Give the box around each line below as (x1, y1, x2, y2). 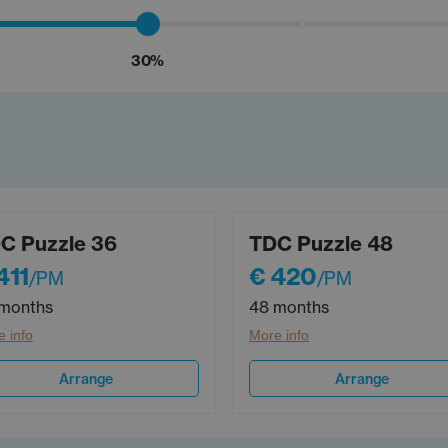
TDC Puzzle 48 (249, 231, 393, 257)
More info (249, 327, 309, 344)
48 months (249, 297, 329, 318)
